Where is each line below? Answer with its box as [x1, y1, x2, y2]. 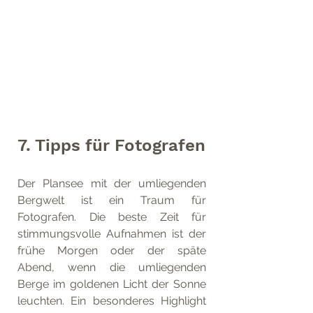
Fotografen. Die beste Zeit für [17, 210, 206, 224]
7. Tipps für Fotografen [17, 135, 205, 155]
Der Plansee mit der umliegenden [17, 176, 206, 190]
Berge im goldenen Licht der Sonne [17, 277, 206, 291]
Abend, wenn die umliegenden [17, 260, 206, 274]
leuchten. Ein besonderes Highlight [17, 293, 206, 307]
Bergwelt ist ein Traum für [17, 193, 206, 207]
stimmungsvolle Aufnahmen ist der [17, 226, 206, 240]
